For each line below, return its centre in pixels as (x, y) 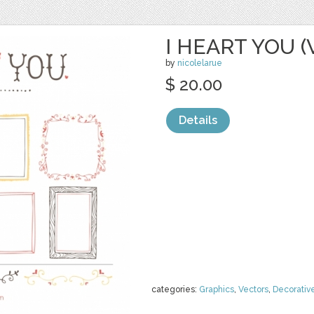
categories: (175, 289)
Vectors (253, 289)
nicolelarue (200, 63)
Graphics (217, 289)
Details (198, 120)
